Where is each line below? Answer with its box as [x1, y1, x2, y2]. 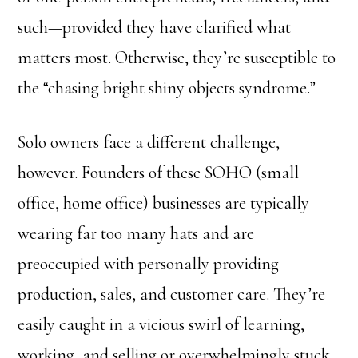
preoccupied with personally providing [18, 253, 280, 274]
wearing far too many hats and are [18, 223, 255, 244]
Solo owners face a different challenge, [18, 132, 280, 153]
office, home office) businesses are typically [18, 193, 310, 213]
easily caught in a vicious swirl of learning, [18, 314, 305, 335]
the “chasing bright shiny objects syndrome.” [18, 78, 316, 98]
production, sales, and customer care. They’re [18, 284, 326, 304]
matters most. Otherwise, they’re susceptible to [18, 47, 336, 68]
